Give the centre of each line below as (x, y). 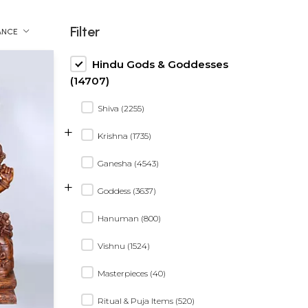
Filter (85, 31)
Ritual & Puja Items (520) (146, 300)
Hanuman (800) (129, 218)
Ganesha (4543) (128, 163)
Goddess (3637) (127, 190)
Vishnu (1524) (124, 245)
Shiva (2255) (121, 108)
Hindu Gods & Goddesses (160, 64)
